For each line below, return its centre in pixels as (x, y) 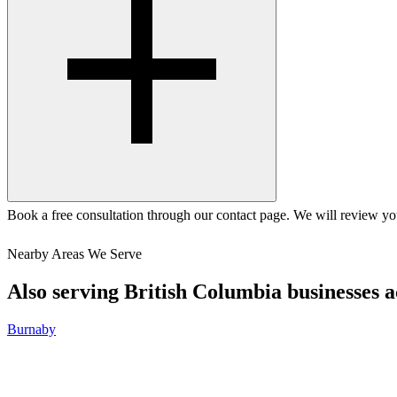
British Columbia (203, 292)
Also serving (66, 292)
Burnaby (31, 330)
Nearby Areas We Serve (74, 254)
